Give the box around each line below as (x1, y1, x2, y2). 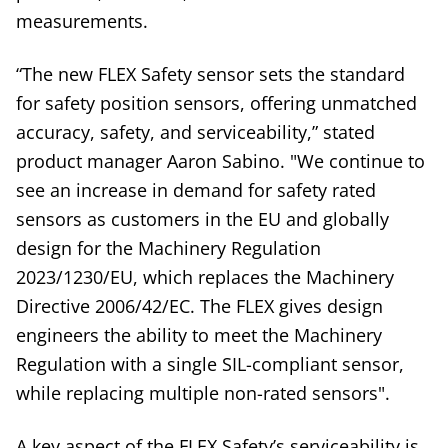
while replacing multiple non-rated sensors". (16, 380, 390, 405)
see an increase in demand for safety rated (16, 177, 376, 202)
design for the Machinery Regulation (16, 235, 321, 260)
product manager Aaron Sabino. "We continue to (16, 148, 425, 173)
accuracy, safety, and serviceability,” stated (16, 119, 375, 144)
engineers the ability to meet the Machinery (16, 322, 382, 347)
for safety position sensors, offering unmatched (16, 90, 417, 115)
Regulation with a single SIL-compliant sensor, (16, 351, 404, 376)
